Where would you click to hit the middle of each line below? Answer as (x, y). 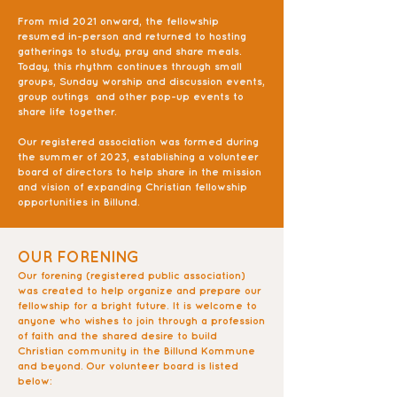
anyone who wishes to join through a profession (141, 321)
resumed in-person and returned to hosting (132, 37)
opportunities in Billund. (80, 202)
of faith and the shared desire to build (117, 336)
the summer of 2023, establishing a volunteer (138, 157)
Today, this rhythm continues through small (130, 67)
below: (35, 381)
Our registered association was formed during (138, 142)
